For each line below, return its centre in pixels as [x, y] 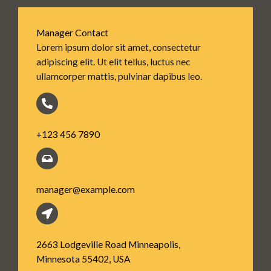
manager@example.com [86, 189]
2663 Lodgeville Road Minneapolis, [108, 244]
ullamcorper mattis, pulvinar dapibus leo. [119, 76]
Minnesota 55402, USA [83, 259]
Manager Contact [72, 33]
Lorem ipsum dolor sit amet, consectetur [119, 47]
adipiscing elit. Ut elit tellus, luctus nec [113, 62]
